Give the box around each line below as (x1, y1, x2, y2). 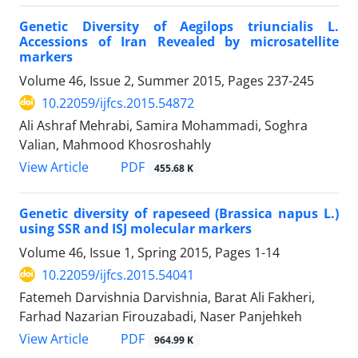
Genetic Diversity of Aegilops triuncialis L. (19, 17, 339, 35)
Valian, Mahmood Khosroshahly (19, 135, 211, 153)
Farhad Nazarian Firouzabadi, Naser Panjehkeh (19, 307, 302, 325)
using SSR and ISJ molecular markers (19, 219, 252, 237)
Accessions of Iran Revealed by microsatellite (19, 32, 339, 50)
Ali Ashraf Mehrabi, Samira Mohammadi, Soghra (19, 116, 308, 134)
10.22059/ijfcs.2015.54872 (42, 93, 194, 112)
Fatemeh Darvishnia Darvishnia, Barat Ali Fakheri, (19, 288, 315, 306)
